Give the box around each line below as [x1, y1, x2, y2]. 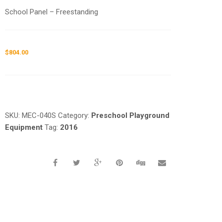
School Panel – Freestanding [5, 7, 99, 16]
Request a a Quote [8, 79, 59, 86]
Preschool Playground [91, 111, 170, 120]
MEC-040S [22, 111, 56, 120]
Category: [58, 111, 92, 120]
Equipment [5, 123, 43, 132]
